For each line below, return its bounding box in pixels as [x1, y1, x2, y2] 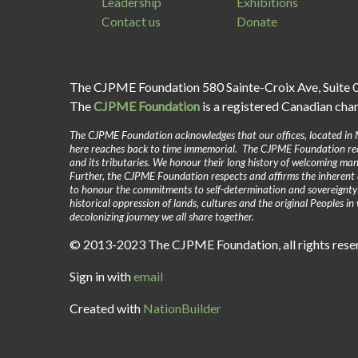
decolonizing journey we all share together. [70, 210, 254, 224]
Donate [237, 14, 277, 30]
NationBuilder [143, 300, 221, 316]
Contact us [101, 14, 161, 30]
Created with [70, 300, 143, 316]
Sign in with [70, 268, 133, 284]
